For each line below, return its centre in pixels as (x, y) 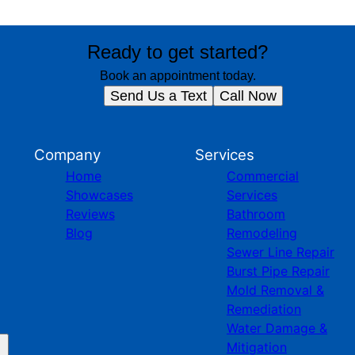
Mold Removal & (275, 290)
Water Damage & (277, 328)
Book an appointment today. (177, 76)
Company (67, 155)
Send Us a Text (158, 96)
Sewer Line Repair (280, 252)
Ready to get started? (177, 52)
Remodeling (261, 233)
